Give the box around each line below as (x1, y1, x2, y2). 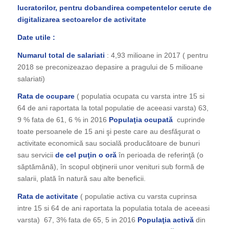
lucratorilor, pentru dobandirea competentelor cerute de (17, 3, 212, 12)
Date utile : (17, 33, 55, 41)
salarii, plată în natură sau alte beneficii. (17, 174, 146, 183)
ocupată (144, 116, 177, 124)
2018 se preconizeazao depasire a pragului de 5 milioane (17, 62, 203, 71)
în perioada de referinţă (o (118, 151, 203, 159)
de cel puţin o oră (55, 151, 119, 159)
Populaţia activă (137, 216, 194, 224)
